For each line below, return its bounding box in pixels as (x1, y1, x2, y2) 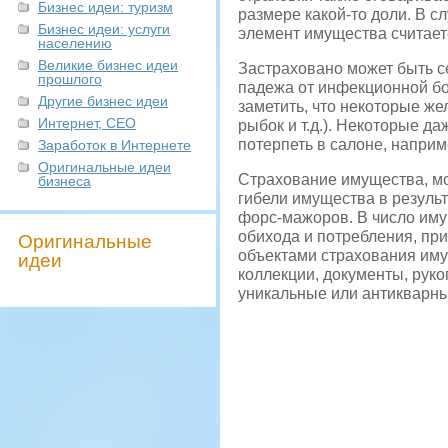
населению (38, 35, 112, 51)
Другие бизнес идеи (38, 93, 168, 109)
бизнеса (38, 173, 91, 189)
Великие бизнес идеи (38, 57, 178, 73)
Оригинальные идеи (38, 159, 171, 175)
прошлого (38, 71, 102, 87)
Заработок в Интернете (38, 137, 191, 153)
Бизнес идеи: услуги (38, 21, 170, 37)
